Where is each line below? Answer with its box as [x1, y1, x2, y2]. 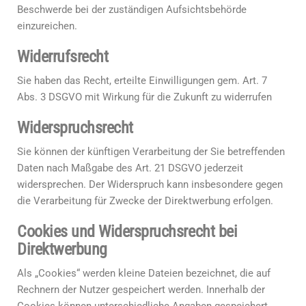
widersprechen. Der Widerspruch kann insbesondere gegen [17, 178, 283, 191]
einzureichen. [17, 20, 77, 32]
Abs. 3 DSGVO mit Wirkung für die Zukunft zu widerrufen [17, 91, 272, 103]
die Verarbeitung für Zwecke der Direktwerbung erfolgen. [17, 195, 273, 207]
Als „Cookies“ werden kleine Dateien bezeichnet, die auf [17, 267, 270, 279]
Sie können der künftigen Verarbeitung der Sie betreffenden [17, 145, 285, 158]
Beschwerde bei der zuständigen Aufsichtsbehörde [17, 3, 247, 16]
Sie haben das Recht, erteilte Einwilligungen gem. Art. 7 [17, 74, 267, 87]
